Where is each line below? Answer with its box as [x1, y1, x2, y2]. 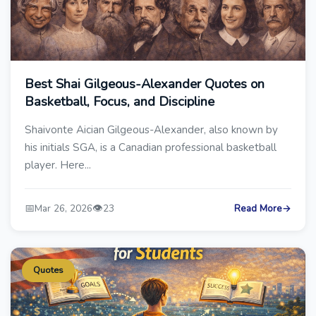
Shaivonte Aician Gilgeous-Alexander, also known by [25, 123, 278, 137]
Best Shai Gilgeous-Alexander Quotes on [25, 75, 265, 92]
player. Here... [25, 158, 91, 172]
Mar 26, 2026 [35, 202, 92, 215]
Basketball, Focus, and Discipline [25, 92, 214, 110]
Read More [234, 202, 282, 215]
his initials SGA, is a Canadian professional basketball [25, 140, 276, 154]
